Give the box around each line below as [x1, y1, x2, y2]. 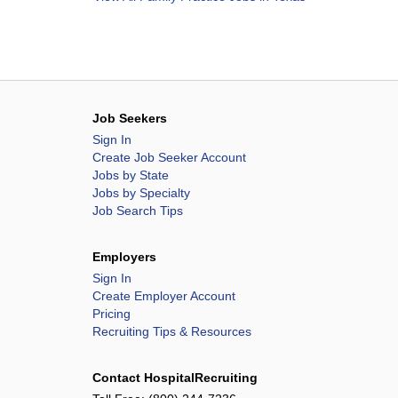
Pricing [92, 306, 131, 321]
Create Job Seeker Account [92, 150, 246, 164]
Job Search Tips [92, 203, 183, 218]
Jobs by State [92, 168, 169, 182]
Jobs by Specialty [92, 186, 190, 200]
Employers [92, 250, 156, 264]
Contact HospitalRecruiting [92, 370, 258, 385]
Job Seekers [92, 111, 167, 125]
